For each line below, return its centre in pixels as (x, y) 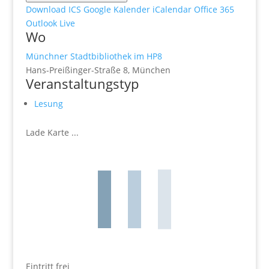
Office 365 (214, 9)
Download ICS (53, 9)
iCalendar (172, 9)
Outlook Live (50, 23)
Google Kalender (116, 9)
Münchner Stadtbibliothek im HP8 (94, 56)
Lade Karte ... (52, 132)
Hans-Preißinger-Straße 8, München (98, 70)
